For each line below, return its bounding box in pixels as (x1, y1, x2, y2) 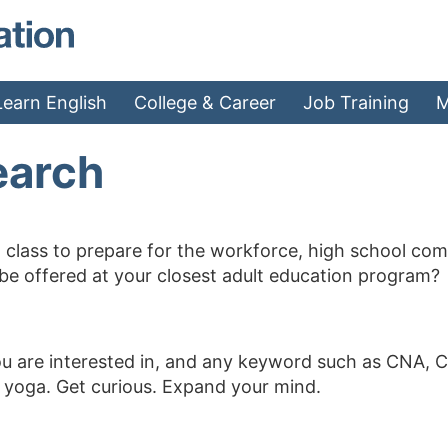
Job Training (302, 91, 409, 113)
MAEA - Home (73, 6, 123, 27)
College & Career (133, 91, 276, 113)
